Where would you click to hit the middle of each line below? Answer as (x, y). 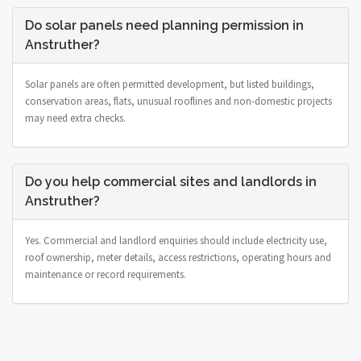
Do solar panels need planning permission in (164, 25)
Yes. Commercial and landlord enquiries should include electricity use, (176, 240)
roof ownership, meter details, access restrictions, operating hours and (178, 257)
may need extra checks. (75, 118)
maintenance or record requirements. (106, 274)
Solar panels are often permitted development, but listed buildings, (170, 84)
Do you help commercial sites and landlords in (171, 181)
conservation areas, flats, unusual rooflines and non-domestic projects (178, 101)
